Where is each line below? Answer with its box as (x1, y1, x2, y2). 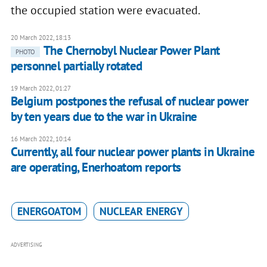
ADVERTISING (10, 241, 42, 249)
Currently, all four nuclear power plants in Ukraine (10, 144, 255, 160)
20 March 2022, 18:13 (10, 33, 71, 42)
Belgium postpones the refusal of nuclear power (10, 93, 249, 110)
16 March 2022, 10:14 (10, 135, 71, 144)
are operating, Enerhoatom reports (10, 159, 181, 176)
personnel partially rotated (10, 58, 142, 74)
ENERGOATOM (17, 204, 81, 219)
